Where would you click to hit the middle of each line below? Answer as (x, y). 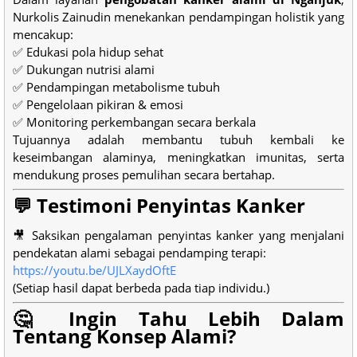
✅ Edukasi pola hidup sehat (88, 51)
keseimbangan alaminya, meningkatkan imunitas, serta (178, 157)
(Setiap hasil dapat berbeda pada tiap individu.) (141, 287)
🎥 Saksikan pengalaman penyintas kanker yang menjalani (178, 235)
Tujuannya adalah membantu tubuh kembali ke (178, 139)
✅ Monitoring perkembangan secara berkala (134, 122)
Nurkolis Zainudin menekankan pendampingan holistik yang (178, 16)
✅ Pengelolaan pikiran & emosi (98, 104)
